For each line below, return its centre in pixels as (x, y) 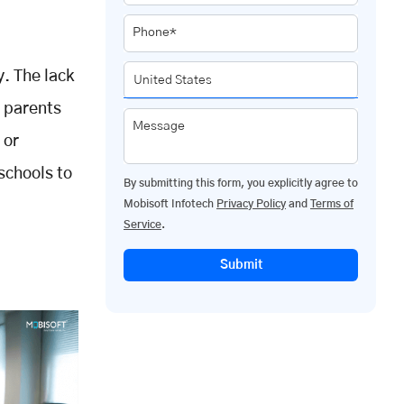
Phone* (155, 33)
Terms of (332, 204)
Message (159, 127)
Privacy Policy (251, 204)
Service (142, 225)
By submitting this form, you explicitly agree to (241, 184)
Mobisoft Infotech (170, 204)
